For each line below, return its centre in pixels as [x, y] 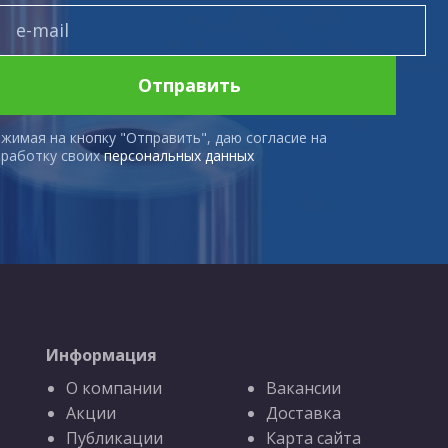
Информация [101, 354]
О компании [113, 387]
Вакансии [303, 387]
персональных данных [178, 155]
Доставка [303, 412]
